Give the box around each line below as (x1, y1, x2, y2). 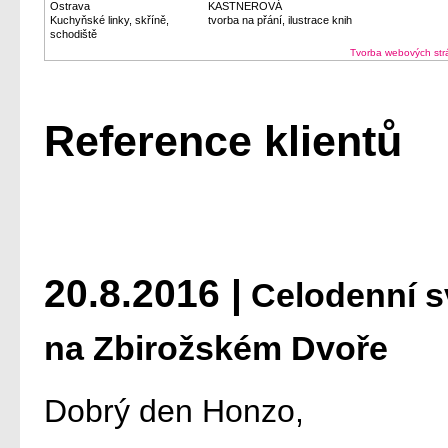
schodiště (50, 28, 97, 40)
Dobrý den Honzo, (44, 393, 304, 429)
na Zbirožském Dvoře (44, 329, 388, 367)
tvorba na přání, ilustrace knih (208, 14, 352, 26)
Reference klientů (44, 117, 402, 165)
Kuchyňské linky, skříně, (50, 14, 169, 26)
